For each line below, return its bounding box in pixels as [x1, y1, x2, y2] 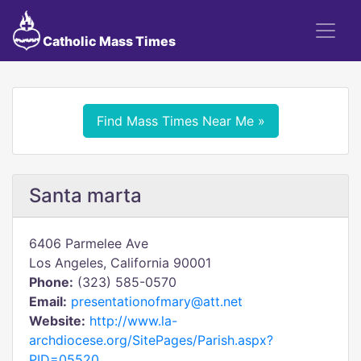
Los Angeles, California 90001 [29, 255, 211, 271]
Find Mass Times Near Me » [96, 113, 265, 129]
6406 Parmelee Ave [29, 235, 148, 251]
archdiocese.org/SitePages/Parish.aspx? [29, 332, 273, 348]
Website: [29, 313, 85, 329]
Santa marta [29, 184, 142, 207]
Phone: [29, 274, 73, 290]
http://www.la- [89, 313, 177, 329]
